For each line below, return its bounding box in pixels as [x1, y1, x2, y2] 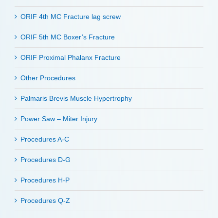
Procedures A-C [20, 135, 69, 144]
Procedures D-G [20, 156, 71, 164]
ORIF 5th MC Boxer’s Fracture [20, 33, 115, 41]
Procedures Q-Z [20, 197, 70, 205]
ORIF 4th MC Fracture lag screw [20, 13, 121, 21]
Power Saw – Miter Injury [20, 115, 97, 123]
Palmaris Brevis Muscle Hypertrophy [20, 94, 132, 103]
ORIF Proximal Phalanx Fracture [20, 54, 121, 62]
